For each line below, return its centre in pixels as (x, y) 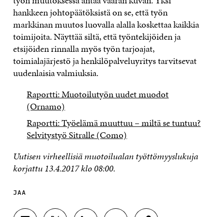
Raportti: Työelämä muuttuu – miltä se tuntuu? (114, 123)
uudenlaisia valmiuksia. (55, 73)
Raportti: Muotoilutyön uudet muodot (98, 94)
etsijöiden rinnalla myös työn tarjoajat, (84, 48)
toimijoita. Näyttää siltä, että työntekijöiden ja (97, 36)
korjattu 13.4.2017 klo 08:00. (64, 169)
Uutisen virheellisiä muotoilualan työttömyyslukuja (105, 156)
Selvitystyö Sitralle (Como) (77, 135)
